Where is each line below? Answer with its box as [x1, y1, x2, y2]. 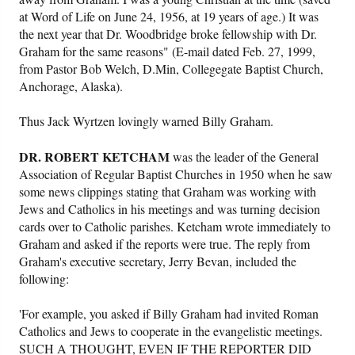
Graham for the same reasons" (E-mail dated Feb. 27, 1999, [19, 43, 316, 60]
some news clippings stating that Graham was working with [19, 183, 317, 200]
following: [19, 270, 70, 288]
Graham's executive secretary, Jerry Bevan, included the [19, 253, 297, 270]
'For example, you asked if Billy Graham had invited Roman [19, 305, 319, 323]
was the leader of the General [170, 148, 319, 166]
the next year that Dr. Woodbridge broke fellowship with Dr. [19, 25, 318, 43]
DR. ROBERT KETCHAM [19, 147, 170, 166]
